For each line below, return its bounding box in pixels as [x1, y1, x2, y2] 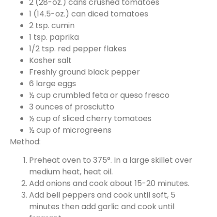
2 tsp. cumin [29, 19, 75, 31]
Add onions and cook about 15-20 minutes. [29, 178, 189, 189]
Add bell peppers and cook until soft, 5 [29, 189, 175, 201]
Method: [10, 136, 41, 147]
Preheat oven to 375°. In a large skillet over [29, 155, 192, 166]
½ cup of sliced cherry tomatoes [29, 112, 152, 124]
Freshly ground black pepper [29, 66, 140, 77]
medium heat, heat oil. [29, 166, 113, 178]
